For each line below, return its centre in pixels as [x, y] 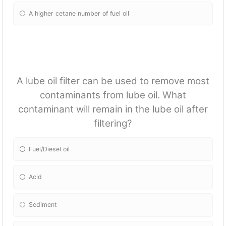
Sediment [43, 205]
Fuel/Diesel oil [49, 149]
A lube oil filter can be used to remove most [113, 81]
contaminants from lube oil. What [113, 95]
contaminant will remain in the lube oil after [113, 109]
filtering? [113, 124]
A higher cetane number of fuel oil [79, 13]
